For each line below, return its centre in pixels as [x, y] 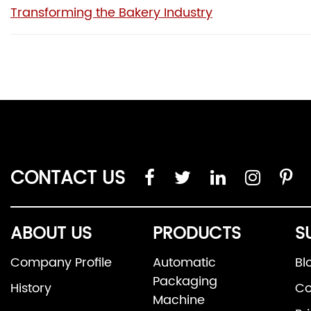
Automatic [184, 263]
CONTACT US [68, 179]
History [31, 289]
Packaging [185, 282]
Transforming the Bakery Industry [111, 12]
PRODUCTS [197, 234]
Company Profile [61, 263]
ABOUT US [51, 234]
